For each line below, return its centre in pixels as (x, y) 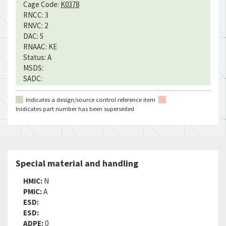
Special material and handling (77, 163)
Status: (35, 57)
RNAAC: (35, 47)
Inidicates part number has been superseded (75, 108)
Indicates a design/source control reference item (91, 99)
